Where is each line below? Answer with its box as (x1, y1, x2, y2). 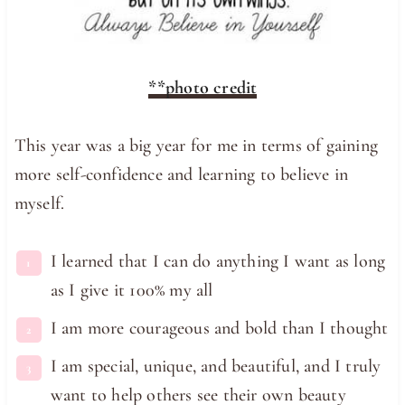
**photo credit (147, 76, 258, 99)
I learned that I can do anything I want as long (50, 250, 386, 272)
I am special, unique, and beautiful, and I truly (50, 354, 381, 377)
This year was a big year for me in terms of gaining (14, 134, 379, 156)
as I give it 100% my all (50, 278, 213, 301)
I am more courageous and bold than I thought (50, 316, 389, 339)
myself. (14, 192, 65, 214)
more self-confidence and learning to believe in (14, 163, 349, 185)
